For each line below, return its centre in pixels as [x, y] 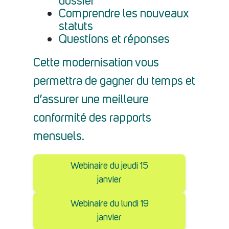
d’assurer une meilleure [91, 100]
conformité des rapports [92, 119]
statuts [76, 27]
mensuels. [60, 137]
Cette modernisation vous [96, 63]
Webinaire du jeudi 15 [109, 166]
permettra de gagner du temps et [114, 82]
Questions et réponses [114, 40]
